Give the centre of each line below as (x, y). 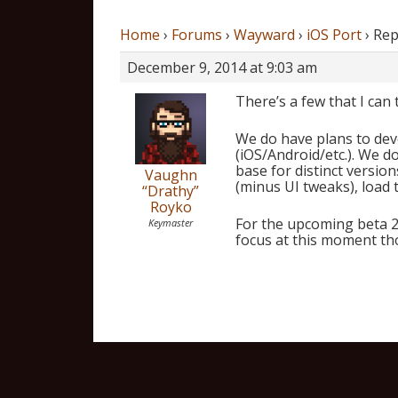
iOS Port (334, 35)
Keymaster (171, 223)
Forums (196, 35)
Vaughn (171, 175)
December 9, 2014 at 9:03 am (222, 68)
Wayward (264, 35)
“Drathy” (171, 191)
